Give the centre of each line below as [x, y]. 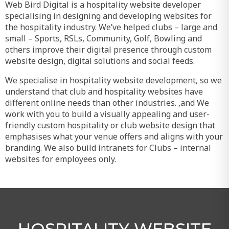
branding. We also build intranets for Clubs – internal [108, 148]
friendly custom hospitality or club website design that [110, 125]
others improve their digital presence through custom [108, 50]
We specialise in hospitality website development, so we [113, 80]
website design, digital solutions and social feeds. [100, 61]
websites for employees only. [61, 159]
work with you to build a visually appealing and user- [107, 114]
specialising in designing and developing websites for [108, 16]
